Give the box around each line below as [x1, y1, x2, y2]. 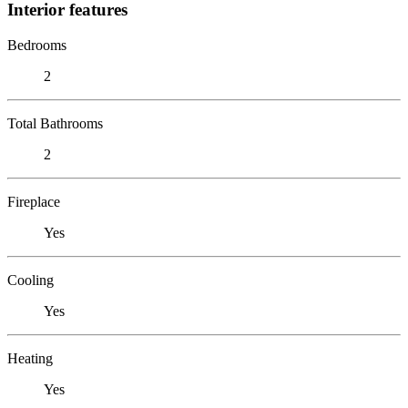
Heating [7, 350, 53, 366]
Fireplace [7, 193, 60, 209]
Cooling [7, 271, 54, 288]
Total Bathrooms [7, 115, 103, 131]
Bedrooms [7, 36, 66, 53]
